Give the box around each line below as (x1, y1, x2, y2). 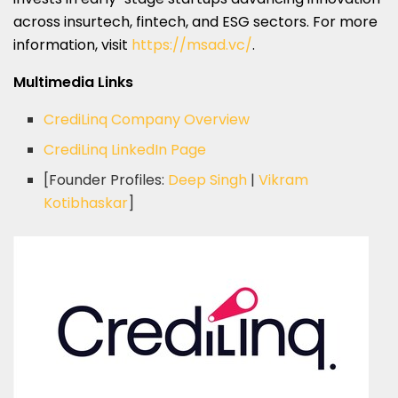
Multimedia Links (13, 71, 133, 92)
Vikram (259, 169, 309, 190)
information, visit (13, 34, 131, 55)
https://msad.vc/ (131, 34, 252, 55)
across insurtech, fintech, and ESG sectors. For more (13, 11, 378, 32)
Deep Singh (168, 169, 248, 190)
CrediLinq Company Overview (44, 108, 251, 130)
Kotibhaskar (44, 192, 129, 213)
